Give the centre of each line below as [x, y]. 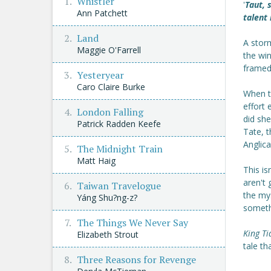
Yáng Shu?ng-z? [107, 198]
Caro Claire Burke [111, 87]
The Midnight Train [120, 149]
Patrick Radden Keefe [119, 124]
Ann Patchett [102, 13]
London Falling [110, 112]
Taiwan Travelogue [119, 186]
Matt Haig [96, 161]
